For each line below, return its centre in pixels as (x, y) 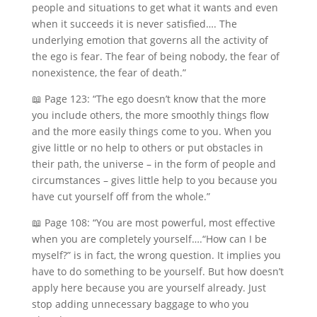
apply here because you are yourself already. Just (149, 288)
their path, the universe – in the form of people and (154, 164)
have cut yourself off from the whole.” (121, 196)
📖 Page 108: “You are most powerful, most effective (153, 223)
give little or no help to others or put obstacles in (147, 148)
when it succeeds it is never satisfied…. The (134, 24)
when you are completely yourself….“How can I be (149, 239)
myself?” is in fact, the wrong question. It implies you (156, 255)
